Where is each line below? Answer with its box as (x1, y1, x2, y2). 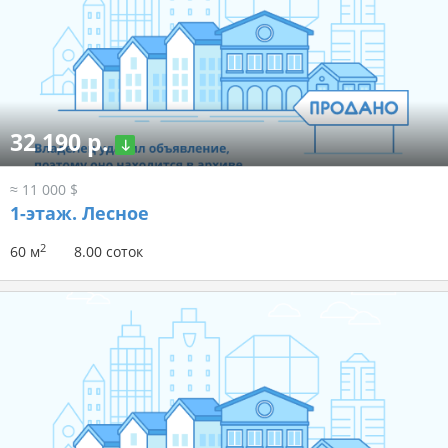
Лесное (77, 201, 149, 226)
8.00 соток (74, 242, 143, 262)
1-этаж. (10, 201, 77, 226)
